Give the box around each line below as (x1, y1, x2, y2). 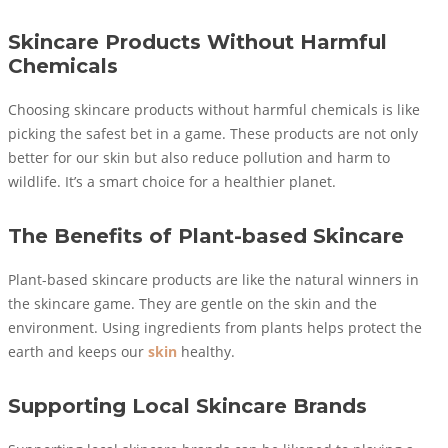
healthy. (177, 342, 235, 361)
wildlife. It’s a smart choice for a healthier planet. (8, 172, 336, 191)
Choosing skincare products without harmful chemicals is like (8, 100, 420, 119)
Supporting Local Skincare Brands (8, 393, 367, 418)
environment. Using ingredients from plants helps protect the (8, 318, 422, 337)
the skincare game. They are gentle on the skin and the (8, 294, 377, 313)
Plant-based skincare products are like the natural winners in (8, 270, 419, 289)
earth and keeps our (8, 342, 148, 361)
